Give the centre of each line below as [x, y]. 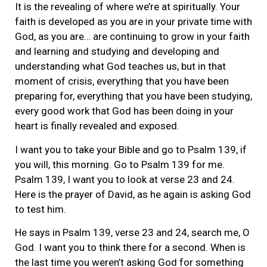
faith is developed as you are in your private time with [133, 22]
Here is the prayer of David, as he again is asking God [133, 194]
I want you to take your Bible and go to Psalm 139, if [131, 149]
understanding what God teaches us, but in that [120, 66]
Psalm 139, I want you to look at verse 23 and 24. [125, 179]
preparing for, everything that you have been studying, [133, 96]
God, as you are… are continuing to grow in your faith [132, 37]
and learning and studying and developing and [117, 52]
